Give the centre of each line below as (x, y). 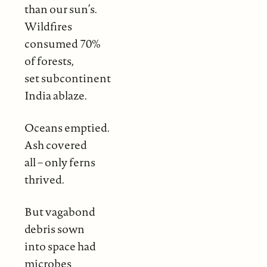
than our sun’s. (60, 9)
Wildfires (48, 26)
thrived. (44, 179)
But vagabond (60, 212)
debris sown (54, 229)
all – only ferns (60, 162)
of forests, (49, 61)
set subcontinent (67, 78)
